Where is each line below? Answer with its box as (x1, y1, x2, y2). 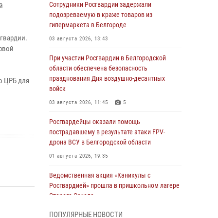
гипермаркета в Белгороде (49, 21, 127, 29)
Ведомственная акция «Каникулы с (49, 171, 150, 179)
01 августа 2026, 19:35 (49, 153, 108, 159)
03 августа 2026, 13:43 (49, 36, 108, 42)
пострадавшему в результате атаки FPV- (49, 128, 165, 136)
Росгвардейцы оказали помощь (49, 118, 140, 126)
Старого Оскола (49, 192, 94, 200)
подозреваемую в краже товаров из (49, 11, 152, 18)
